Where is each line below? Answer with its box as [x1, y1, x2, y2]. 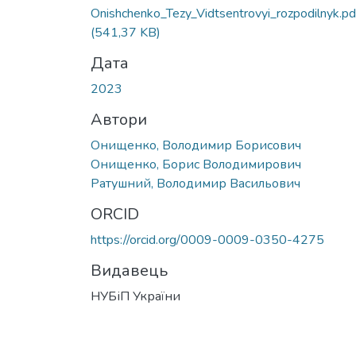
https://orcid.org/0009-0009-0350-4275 [91, 230, 324, 249]
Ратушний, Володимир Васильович [91, 174, 300, 192]
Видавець [91, 259, 168, 281]
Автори [91, 108, 147, 130]
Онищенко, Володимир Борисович [91, 136, 301, 154]
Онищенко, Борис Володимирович [91, 155, 301, 173]
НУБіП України [91, 287, 180, 305]
